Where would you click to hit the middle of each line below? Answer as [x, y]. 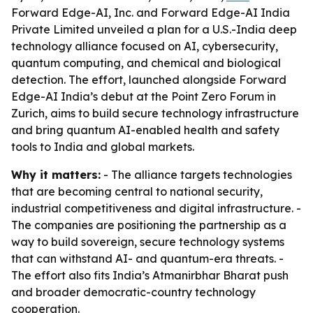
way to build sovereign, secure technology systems [148, 242]
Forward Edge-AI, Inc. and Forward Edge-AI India [151, 13]
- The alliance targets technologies [196, 175]
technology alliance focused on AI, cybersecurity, [145, 46]
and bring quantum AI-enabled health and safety [145, 130]
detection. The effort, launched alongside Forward [149, 80]
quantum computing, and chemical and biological [146, 63]
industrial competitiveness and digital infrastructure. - [156, 208]
